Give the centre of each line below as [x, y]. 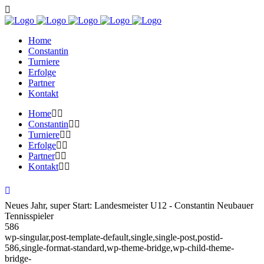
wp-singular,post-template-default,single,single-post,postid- [114, 237]
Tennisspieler [29, 216]
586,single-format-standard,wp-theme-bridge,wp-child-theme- [119, 248]
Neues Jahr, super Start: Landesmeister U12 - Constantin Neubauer [129, 205]
